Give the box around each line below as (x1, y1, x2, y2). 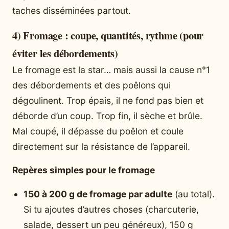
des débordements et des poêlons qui (12, 79, 171, 90)
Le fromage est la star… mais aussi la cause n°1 (12, 64, 210, 75)
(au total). (172, 189, 215, 200)
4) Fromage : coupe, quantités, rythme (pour (12, 27, 204, 43)
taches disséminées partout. (12, 5, 131, 16)
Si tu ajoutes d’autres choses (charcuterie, (24, 204, 199, 215)
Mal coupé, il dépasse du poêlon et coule (12, 125, 184, 136)
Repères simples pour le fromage (12, 164, 155, 175)
